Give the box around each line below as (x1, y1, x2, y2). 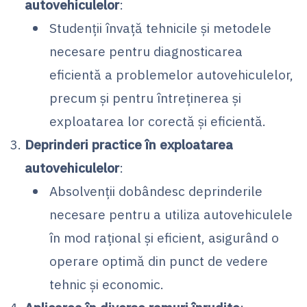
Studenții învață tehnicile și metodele (49, 19, 271, 36)
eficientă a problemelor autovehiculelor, (49, 65, 293, 83)
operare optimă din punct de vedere (49, 251, 268, 269)
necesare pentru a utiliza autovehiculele (49, 205, 293, 223)
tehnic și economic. (49, 275, 164, 293)
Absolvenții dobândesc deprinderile (49, 182, 262, 199)
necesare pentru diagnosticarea (49, 42, 243, 60)
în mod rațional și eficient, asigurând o (49, 228, 279, 246)
